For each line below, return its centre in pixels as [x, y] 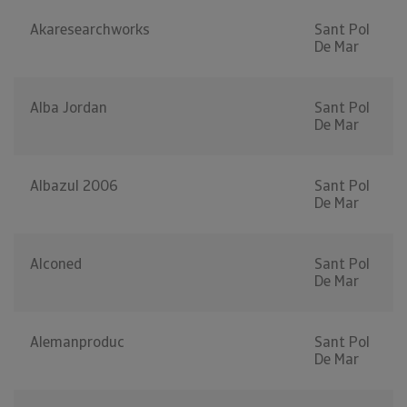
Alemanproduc [77, 342]
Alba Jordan [69, 108]
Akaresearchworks [90, 30]
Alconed [56, 264]
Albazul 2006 [74, 186]
